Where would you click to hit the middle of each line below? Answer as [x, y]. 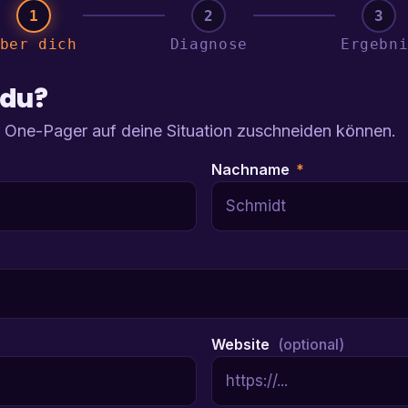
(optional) [311, 345]
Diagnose [209, 45]
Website [242, 345]
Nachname [252, 170]
